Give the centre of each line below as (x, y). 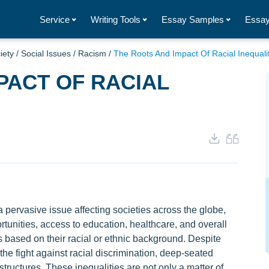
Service (55, 19)
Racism (92, 53)
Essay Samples (193, 19)
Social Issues (46, 53)
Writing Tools (116, 19)
